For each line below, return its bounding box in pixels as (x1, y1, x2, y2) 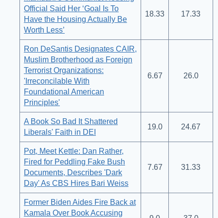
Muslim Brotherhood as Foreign (24, 55, 132, 64)
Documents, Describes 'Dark (24, 168, 122, 177)
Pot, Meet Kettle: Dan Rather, (24, 147, 124, 156)
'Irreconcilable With (24, 77, 90, 86)
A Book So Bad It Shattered (24, 117, 118, 126)
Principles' (24, 98, 60, 107)
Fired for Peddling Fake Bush (24, 158, 125, 166)
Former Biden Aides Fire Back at (24, 198, 136, 207)
